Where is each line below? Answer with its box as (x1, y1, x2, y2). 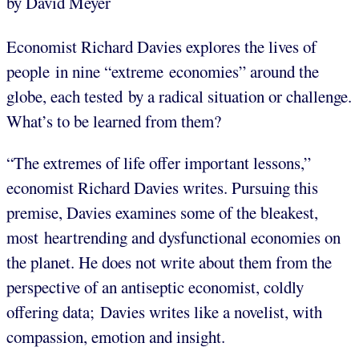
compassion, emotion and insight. (6, 325, 225, 349)
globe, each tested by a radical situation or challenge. (6, 85, 352, 108)
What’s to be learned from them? (6, 110, 221, 133)
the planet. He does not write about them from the (6, 251, 332, 274)
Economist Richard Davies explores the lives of (6, 35, 317, 58)
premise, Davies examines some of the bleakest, (6, 201, 318, 224)
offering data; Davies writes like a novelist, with (6, 301, 322, 324)
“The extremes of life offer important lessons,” (6, 151, 311, 175)
